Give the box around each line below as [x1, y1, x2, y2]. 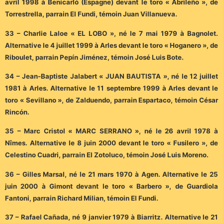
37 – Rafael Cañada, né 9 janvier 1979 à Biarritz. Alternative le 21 [5, 213, 218, 222]
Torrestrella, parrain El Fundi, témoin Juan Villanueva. [5, 10, 177, 18]
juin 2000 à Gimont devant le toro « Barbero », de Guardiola [5, 182, 218, 190]
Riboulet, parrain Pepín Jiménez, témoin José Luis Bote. [5, 53, 184, 61]
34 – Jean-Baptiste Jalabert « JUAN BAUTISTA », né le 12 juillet [5, 72, 218, 80]
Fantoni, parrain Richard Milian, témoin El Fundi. [5, 194, 158, 202]
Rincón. [5, 108, 29, 116]
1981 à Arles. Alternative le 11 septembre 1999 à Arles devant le [5, 84, 218, 92]
